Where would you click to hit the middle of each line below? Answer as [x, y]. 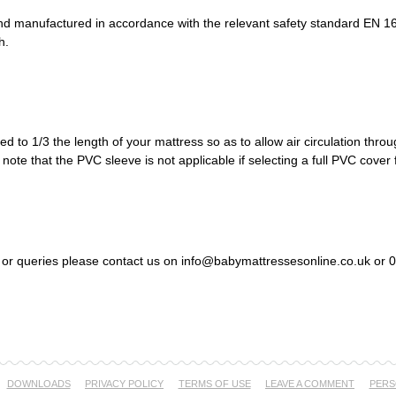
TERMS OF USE [214, 384]
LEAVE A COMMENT [310, 384]
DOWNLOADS [38, 384]
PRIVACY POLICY [124, 384]
